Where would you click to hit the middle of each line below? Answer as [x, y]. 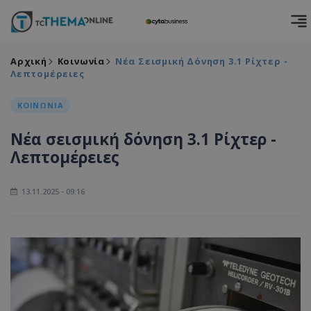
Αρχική [29, 61]
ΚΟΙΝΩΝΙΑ [41, 105]
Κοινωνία [81, 61]
